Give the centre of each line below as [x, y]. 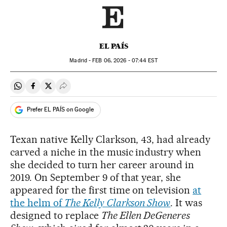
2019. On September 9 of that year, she [96, 177]
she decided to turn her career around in [102, 164]
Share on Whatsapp [52, 90]
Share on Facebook [66, 90]
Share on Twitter [77, 90]
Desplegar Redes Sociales [108, 90]
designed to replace [56, 215]
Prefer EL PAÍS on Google [60, 110]
